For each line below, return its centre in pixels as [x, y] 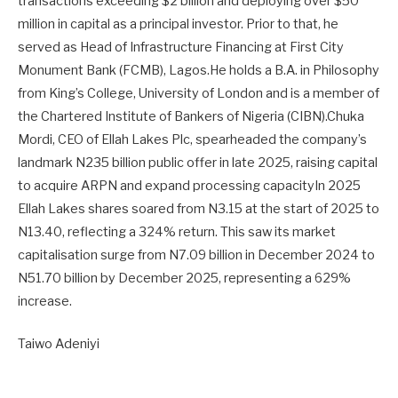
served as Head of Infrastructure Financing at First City [181, 47]
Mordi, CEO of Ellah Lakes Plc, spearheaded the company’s [192, 139]
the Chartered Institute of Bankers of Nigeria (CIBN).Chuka [191, 116]
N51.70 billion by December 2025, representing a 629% [184, 278]
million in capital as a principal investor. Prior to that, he [178, 24]
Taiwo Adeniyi [59, 344]
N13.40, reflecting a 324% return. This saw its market [177, 231]
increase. [45, 301]
